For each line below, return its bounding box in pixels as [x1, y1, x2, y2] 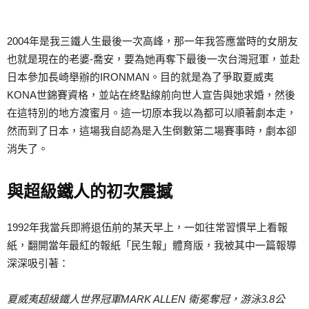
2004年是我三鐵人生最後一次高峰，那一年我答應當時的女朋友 [7, 35, 298, 48]
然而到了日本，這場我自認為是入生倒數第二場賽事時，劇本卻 [7, 125, 297, 137]
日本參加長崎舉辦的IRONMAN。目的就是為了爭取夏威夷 [7, 71, 274, 83]
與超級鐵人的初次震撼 [7, 182, 172, 202]
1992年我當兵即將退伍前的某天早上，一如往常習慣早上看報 [7, 221, 288, 234]
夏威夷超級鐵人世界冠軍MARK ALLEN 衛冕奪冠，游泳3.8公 [7, 293, 285, 306]
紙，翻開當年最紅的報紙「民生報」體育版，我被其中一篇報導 [7, 239, 297, 252]
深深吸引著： [7, 257, 69, 270]
